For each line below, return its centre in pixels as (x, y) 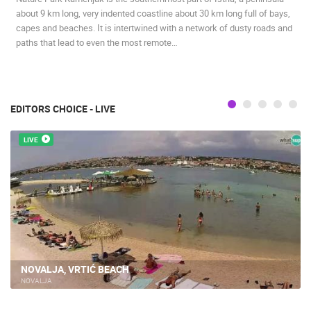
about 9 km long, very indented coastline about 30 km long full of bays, (153, 13)
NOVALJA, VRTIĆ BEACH (75, 269)
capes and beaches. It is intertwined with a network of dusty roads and (154, 27)
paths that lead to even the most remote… (97, 42)
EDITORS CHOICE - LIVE (63, 108)
